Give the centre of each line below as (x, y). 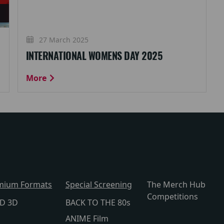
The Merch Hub (176, 184)
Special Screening (98, 184)
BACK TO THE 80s (98, 202)
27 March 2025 (62, 39)
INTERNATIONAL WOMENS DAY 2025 (94, 56)
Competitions (173, 196)
